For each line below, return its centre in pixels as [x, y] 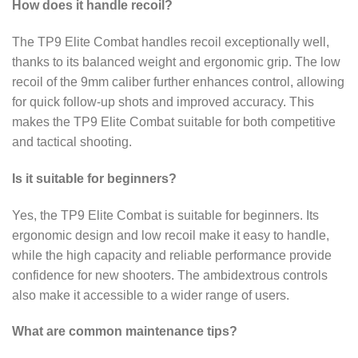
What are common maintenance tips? [125, 332]
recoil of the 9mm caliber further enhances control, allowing [178, 82]
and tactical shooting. [72, 142]
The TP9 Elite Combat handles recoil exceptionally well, [171, 42]
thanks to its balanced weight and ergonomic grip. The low [176, 62]
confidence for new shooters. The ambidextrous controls [170, 275]
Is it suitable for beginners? [94, 178]
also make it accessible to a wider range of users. [151, 295]
